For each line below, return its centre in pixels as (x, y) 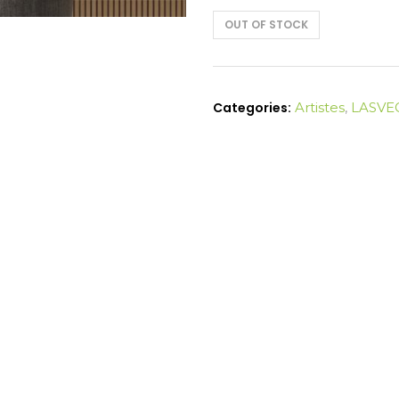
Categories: (252, 108)
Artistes (320, 107)
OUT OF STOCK (266, 24)
